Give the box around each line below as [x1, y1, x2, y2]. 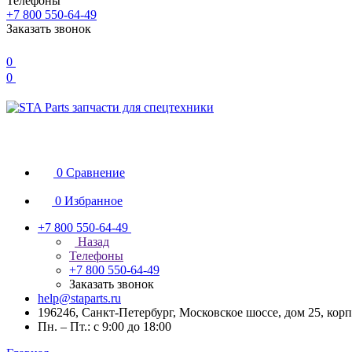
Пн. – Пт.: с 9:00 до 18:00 [38, 320, 171, 333]
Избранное [64, 194, 123, 207]
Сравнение [66, 166, 125, 179]
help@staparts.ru [38, 291, 121, 305]
